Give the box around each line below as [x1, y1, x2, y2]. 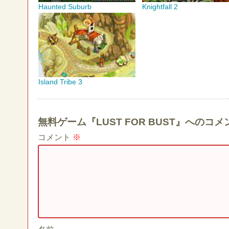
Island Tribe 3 [38, 78, 82, 86]
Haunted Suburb [38, 2, 91, 11]
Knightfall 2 [142, 2, 178, 11]
